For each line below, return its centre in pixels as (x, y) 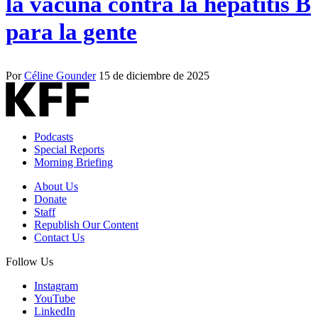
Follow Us (29, 262)
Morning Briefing (73, 163)
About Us (56, 187)
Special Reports (69, 150)
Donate (50, 199)
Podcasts (54, 137)
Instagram (56, 286)
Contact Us (59, 238)
